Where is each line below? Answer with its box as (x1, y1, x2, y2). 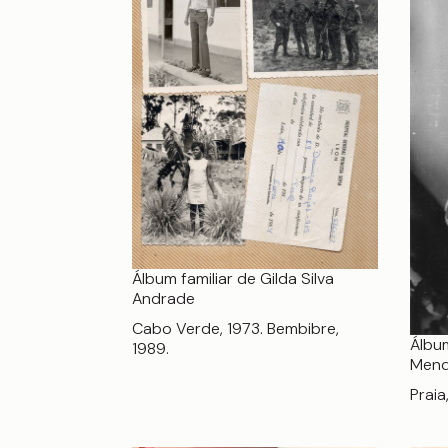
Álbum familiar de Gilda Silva (132, 267, 334, 289)
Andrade (132, 287, 195, 309)
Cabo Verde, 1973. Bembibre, (132, 317, 339, 339)
